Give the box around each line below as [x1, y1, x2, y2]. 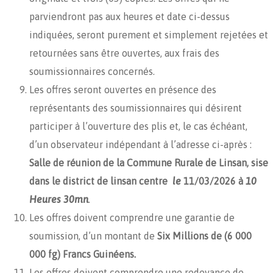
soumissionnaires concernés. [29, 65, 155, 77]
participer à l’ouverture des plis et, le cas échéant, [29, 120, 247, 132]
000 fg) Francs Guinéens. [29, 248, 136, 260]
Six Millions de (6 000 [157, 230, 252, 241]
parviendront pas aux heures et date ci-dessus [29, 10, 230, 22]
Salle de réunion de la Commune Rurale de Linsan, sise [29, 157, 268, 168]
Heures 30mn [29, 193, 88, 205]
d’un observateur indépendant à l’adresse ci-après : [29, 138, 252, 150]
